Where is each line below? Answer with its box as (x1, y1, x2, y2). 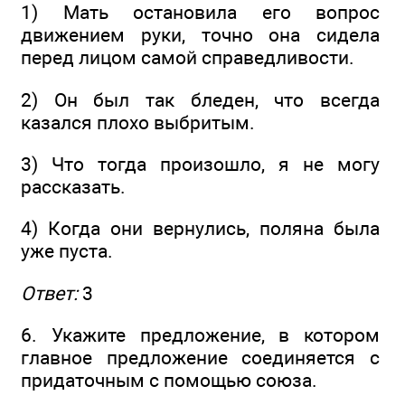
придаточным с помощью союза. (21, 368, 317, 391)
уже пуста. (21, 240, 113, 263)
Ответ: (21, 281, 78, 305)
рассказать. (21, 174, 126, 198)
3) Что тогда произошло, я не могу (21, 152, 380, 175)
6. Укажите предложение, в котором (21, 323, 380, 346)
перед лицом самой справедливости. (21, 46, 354, 70)
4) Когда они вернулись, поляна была (21, 217, 380, 240)
